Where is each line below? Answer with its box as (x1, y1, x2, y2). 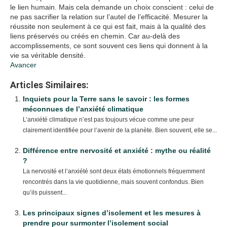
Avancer (10, 61, 36, 69)
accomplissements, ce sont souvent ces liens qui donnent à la (10, 42, 208, 50)
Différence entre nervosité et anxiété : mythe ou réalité (23, 146, 211, 155)
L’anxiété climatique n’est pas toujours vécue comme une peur (23, 116, 194, 123)
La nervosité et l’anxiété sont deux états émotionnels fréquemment (23, 168, 205, 175)
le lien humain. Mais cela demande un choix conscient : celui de (10, 3, 214, 11)
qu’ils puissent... (23, 189, 67, 196)
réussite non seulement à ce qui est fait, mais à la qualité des (10, 22, 206, 30)
